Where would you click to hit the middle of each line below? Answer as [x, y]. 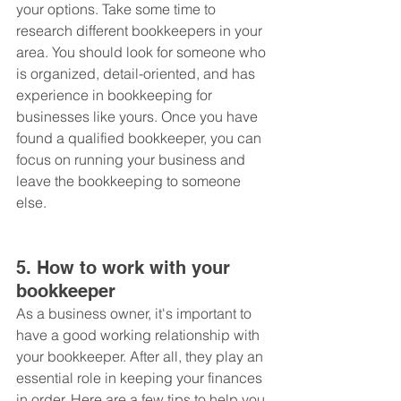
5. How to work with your [126, 268]
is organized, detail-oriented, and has [137, 74]
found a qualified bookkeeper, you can [141, 138]
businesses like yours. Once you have [139, 117]
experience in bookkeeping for [116, 95]
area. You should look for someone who [143, 52]
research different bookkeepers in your [141, 31]
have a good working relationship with [140, 335]
